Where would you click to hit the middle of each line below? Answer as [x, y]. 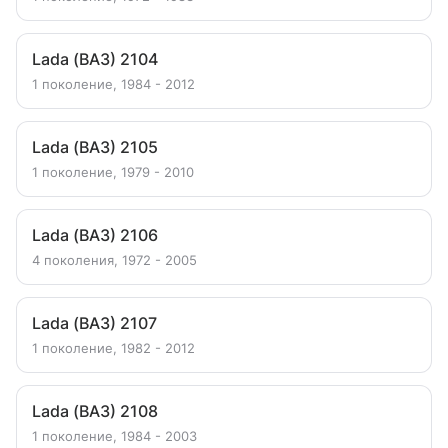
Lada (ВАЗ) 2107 [94, 323]
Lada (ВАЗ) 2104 [95, 59]
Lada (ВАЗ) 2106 [95, 235]
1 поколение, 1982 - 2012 [113, 348]
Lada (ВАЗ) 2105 [95, 147]
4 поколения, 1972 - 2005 [114, 260]
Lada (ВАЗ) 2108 [95, 411]
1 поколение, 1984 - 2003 [114, 436]
